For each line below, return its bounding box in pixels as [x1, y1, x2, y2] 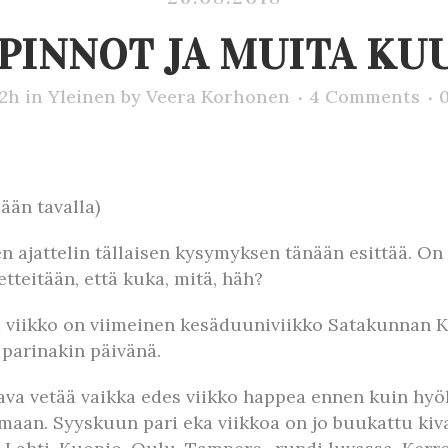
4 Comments [309, 85, 420, 108]
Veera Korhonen [146, 85, 290, 108]
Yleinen [48, 85, 116, 108]
